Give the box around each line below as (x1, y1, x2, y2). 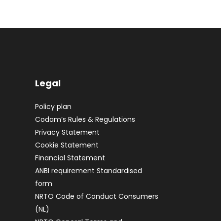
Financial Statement (35, 153, 105, 163)
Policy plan (35, 102, 72, 111)
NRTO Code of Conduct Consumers (35, 191, 158, 201)
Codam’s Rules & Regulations (35, 114, 135, 124)
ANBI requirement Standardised (35, 166, 142, 176)
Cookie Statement (35, 140, 99, 150)
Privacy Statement (35, 127, 100, 137)
